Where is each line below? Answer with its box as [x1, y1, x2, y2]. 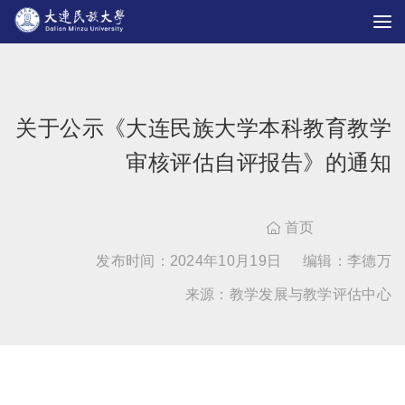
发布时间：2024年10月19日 [96, 253, 282, 268]
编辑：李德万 [303, 253, 391, 268]
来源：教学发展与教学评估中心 [184, 287, 391, 302]
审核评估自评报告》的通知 [126, 151, 391, 174]
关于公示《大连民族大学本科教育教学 [15, 117, 391, 140]
